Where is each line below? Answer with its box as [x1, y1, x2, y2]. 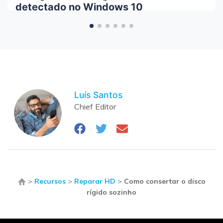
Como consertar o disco [123, 177, 206, 186]
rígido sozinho [87, 188, 136, 197]
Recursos [34, 177, 66, 186]
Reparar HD [74, 177, 115, 186]
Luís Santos [74, 89, 123, 100]
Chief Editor [74, 101, 116, 111]
